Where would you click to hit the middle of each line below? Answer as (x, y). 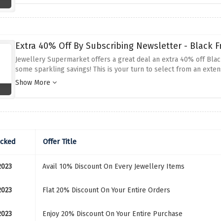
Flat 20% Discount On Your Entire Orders (106, 190)
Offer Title (59, 142)
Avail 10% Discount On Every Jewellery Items (113, 166)
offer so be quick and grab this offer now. (81, 79)
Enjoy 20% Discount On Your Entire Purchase (112, 214)
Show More (34, 83)
